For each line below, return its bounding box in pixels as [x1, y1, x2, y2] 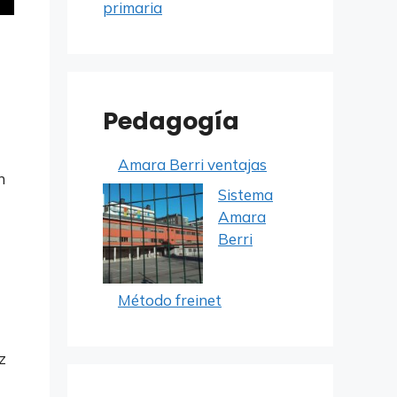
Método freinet [118, 290, 222, 309]
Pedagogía [103, 105, 239, 137]
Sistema [218, 184, 273, 204]
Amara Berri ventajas [118, 155, 267, 174]
